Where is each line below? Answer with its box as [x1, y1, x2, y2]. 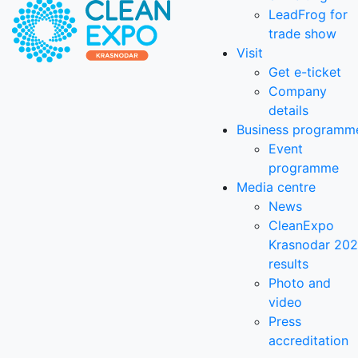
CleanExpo [268, 217, 334, 233]
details [268, 102, 308, 118]
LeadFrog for [268, 6, 348, 22]
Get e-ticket [268, 64, 341, 80]
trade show [268, 26, 336, 42]
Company [268, 83, 327, 99]
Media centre [237, 179, 316, 195]
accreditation [268, 332, 348, 348]
